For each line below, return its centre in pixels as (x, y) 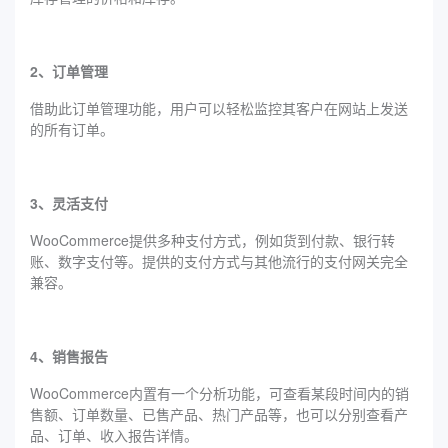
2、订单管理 (69, 70)
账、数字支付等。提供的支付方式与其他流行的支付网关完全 (219, 260)
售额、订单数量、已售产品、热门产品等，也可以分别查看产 (219, 413)
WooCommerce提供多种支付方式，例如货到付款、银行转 (212, 239)
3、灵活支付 (69, 202)
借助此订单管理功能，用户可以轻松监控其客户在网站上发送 (219, 107)
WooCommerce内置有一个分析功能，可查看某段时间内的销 (219, 392)
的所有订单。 (72, 128)
